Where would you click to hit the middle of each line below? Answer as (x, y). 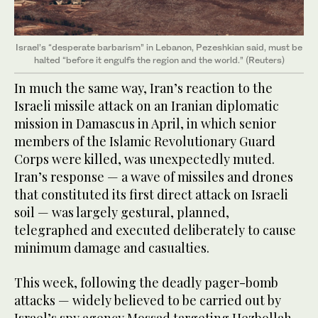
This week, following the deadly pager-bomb (146, 282)
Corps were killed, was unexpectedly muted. (144, 159)
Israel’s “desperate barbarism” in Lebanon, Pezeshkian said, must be (159, 47)
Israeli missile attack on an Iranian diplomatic (147, 105)
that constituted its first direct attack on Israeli (151, 194)
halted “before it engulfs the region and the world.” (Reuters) (159, 60)
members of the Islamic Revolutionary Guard (145, 141)
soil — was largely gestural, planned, (122, 212)
